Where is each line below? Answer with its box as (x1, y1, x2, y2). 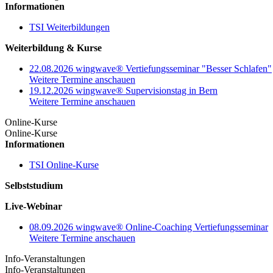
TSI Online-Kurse (29, 160, 99, 170)
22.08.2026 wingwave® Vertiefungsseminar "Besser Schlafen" (29, 63, 272, 74)
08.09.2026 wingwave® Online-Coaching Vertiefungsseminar (29, 222, 268, 232)
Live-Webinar (5, 201, 62, 211)
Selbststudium (5, 180, 63, 191)
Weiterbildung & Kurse (5, 43, 102, 53)
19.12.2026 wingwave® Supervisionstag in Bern (29, 85, 218, 96)
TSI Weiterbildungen (29, 22, 110, 32)
